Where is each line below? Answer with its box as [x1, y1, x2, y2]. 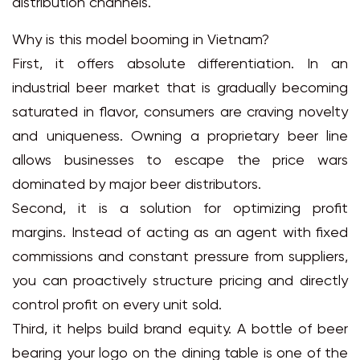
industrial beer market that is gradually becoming [12, 81, 348, 97]
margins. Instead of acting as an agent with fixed [12, 226, 348, 242]
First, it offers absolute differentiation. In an [12, 57, 348, 73]
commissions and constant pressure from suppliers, [12, 250, 348, 266]
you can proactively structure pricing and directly [12, 274, 348, 290]
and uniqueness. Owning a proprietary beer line [12, 129, 348, 145]
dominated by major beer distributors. [12, 178, 261, 194]
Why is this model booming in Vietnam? [12, 33, 269, 49]
